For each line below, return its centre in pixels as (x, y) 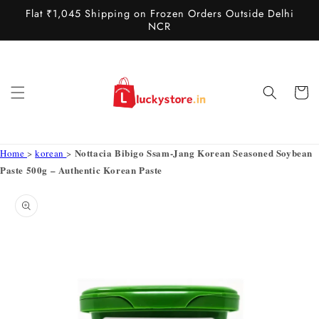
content (40, 18)
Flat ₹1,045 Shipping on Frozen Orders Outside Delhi (159, 14)
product (32, 203)
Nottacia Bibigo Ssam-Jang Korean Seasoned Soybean (194, 153)
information (42, 216)
